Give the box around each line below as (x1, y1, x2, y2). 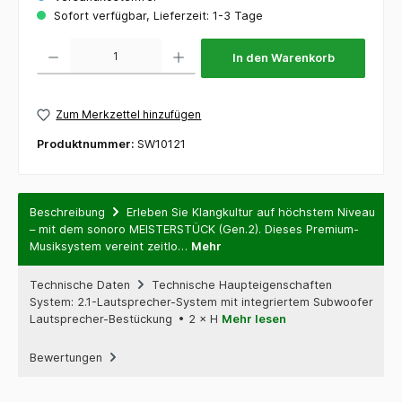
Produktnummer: (37, 136, 137, 151)
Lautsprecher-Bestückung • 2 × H (30, 311, 222, 326)
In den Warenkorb (232, 51, 335, 66)
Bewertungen (30, 350, 106, 364)
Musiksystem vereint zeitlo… (30, 239, 191, 253)
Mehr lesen (222, 311, 286, 326)
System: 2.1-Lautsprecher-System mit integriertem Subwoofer (30, 294, 373, 309)
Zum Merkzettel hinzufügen (56, 108, 202, 122)
